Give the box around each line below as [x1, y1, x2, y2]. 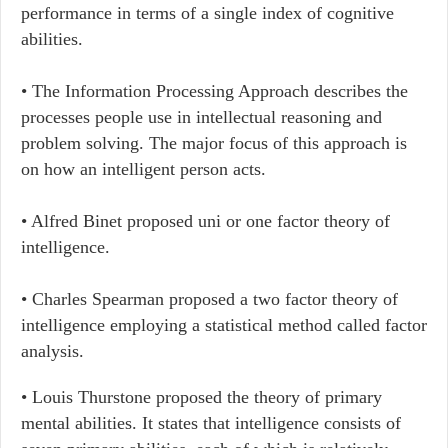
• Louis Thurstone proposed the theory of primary [21, 387, 382, 407]
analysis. [21, 341, 84, 361]
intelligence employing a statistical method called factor [21, 315, 427, 335]
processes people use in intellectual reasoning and [21, 107, 382, 127]
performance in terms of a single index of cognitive [21, 3, 394, 23]
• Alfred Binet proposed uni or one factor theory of [21, 211, 390, 231]
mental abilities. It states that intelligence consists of [21, 413, 401, 433]
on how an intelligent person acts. [21, 159, 266, 179]
